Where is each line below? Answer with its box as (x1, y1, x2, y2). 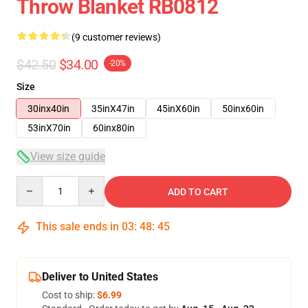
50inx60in (222, 103, 264, 114)
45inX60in (157, 103, 200, 114)
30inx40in (27, 103, 69, 114)
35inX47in (91, 103, 135, 114)
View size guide (30, 150, 105, 163)
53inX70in (27, 122, 71, 133)
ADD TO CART (168, 186, 228, 197)
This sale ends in (33, 220, 122, 233)
